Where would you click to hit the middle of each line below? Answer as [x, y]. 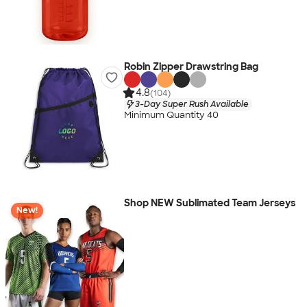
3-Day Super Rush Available [192, 104]
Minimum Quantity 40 [171, 115]
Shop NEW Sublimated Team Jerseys [209, 203]
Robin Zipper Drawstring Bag [191, 66]
